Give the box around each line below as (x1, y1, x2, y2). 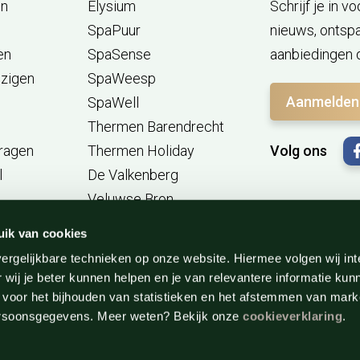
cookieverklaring (243, 309, 343, 323)
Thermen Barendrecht (87, 118, 224, 135)
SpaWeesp (87, 70, 156, 87)
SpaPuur (87, 22, 141, 39)
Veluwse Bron (87, 190, 174, 207)
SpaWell (87, 94, 139, 111)
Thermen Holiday (87, 142, 194, 159)
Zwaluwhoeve (87, 215, 175, 231)
